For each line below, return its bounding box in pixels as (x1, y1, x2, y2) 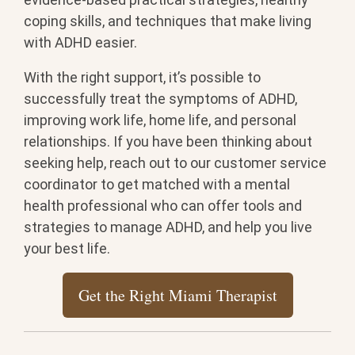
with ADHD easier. (24, 34, 137, 52)
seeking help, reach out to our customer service (24, 155, 326, 172)
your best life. (24, 240, 110, 258)
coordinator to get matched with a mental (24, 176, 290, 193)
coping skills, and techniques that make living (24, 13, 311, 30)
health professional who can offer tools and (24, 197, 302, 215)
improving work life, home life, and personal (24, 112, 296, 129)
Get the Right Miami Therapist (78, 284, 277, 307)
